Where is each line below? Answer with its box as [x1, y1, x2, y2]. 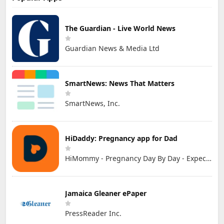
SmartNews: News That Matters [65, 78, 174, 88]
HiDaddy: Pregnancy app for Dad [65, 133, 177, 143]
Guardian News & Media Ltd [65, 43, 159, 53]
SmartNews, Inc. [65, 98, 120, 108]
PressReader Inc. [65, 208, 121, 218]
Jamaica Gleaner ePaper [65, 188, 146, 198]
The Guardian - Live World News [65, 23, 175, 33]
